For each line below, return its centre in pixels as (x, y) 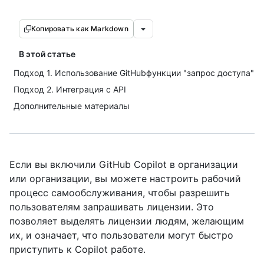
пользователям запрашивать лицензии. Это (112, 207)
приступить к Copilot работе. (77, 249)
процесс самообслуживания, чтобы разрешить (120, 193)
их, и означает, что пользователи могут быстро (121, 235)
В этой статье (47, 54)
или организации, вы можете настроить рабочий (125, 179)
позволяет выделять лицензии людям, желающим (127, 221)
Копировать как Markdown (80, 29)
